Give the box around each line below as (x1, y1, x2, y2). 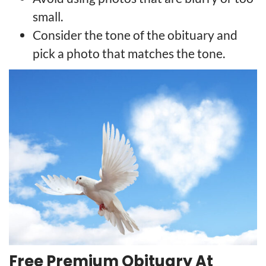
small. (33, 9, 63, 24)
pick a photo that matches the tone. (33, 46, 225, 61)
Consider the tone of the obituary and (33, 27, 237, 43)
